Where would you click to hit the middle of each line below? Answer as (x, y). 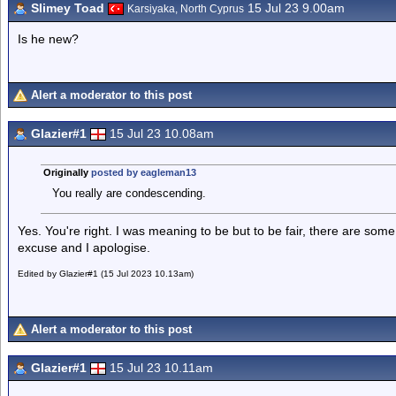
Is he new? (48, 39)
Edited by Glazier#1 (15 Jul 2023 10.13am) (106, 274)
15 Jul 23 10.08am (162, 133)
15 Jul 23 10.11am (161, 368)
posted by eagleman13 (143, 172)
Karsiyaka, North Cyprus (186, 9)
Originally (67, 172)
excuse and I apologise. (84, 247)
